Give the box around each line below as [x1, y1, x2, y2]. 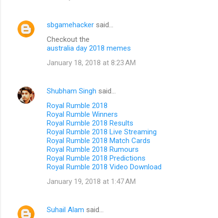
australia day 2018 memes [47, 43, 131, 53]
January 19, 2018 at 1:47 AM [47, 177, 136, 186]
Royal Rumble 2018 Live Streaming [47, 127, 157, 136]
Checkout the [47, 35, 90, 44]
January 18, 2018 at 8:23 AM [47, 58, 136, 67]
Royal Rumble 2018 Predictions [47, 153, 145, 163]
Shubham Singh [47, 86, 96, 95]
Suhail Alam [47, 205, 84, 214]
